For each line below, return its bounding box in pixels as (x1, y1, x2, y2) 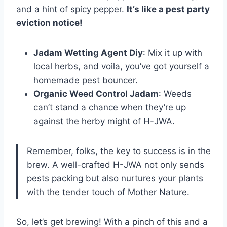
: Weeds (159, 89, 192, 99)
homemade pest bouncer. (33, 75, 138, 86)
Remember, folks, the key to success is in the (27, 146, 211, 157)
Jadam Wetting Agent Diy (33, 48, 143, 58)
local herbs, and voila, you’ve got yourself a (33, 61, 209, 72)
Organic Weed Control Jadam (33, 89, 159, 99)
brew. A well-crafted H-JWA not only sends (27, 160, 204, 170)
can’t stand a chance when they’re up (33, 102, 186, 113)
